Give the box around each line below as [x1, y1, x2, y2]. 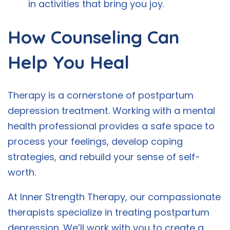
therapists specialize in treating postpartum [8, 206, 209, 219]
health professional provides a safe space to [8, 120, 215, 133]
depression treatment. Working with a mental [8, 104, 215, 118]
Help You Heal [8, 51, 129, 74]
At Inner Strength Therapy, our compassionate [8, 190, 221, 204]
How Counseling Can [8, 26, 179, 49]
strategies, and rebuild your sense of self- [8, 150, 200, 164]
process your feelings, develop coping [8, 135, 183, 148]
